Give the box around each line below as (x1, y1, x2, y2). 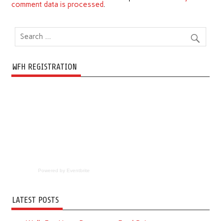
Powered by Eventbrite (38, 167, 90, 173)
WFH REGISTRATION (12, 62, 77, 72)
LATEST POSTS (12, 195, 59, 205)
